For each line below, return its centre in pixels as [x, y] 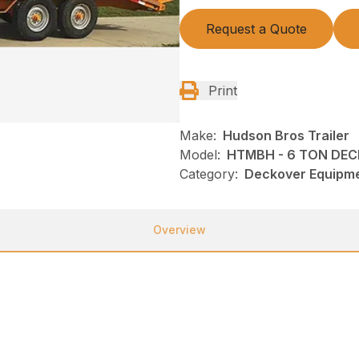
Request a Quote [256, 29]
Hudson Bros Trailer [286, 136]
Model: [200, 155]
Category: [209, 174]
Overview [179, 230]
